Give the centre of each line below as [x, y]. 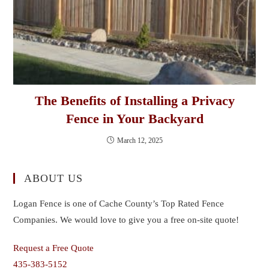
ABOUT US [54, 178]
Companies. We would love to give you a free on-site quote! [126, 219]
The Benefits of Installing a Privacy [134, 100]
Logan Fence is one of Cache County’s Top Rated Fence [119, 203]
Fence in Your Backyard [134, 118]
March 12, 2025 [140, 140]
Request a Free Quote [54, 248]
